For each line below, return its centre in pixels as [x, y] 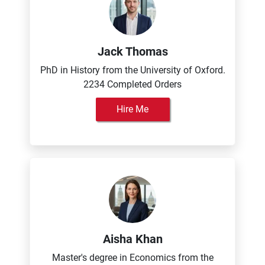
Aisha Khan [132, 239]
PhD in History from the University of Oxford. [132, 70]
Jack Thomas [132, 51]
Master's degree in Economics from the [132, 258]
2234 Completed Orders [132, 84]
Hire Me [132, 109]
